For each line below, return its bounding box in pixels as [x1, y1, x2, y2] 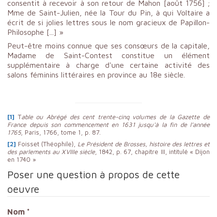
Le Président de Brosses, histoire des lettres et [77, 139, 210, 148]
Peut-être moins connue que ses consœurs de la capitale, [7, 41, 210, 50]
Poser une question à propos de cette [7, 168, 180, 180]
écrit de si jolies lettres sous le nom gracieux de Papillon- [7, 17, 210, 27]
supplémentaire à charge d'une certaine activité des [7, 60, 210, 69]
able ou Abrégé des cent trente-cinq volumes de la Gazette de [21, 112, 210, 121]
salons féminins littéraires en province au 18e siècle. [7, 70, 185, 79]
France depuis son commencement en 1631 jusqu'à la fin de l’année [7, 120, 210, 128]
